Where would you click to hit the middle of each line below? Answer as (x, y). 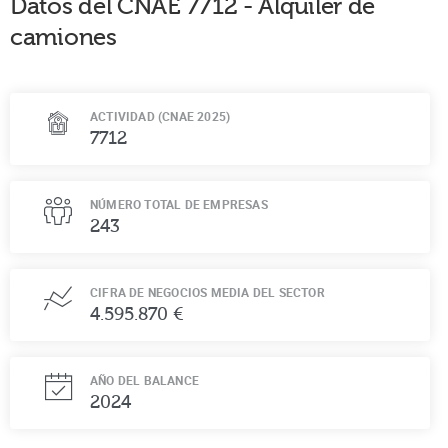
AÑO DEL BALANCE (144, 379)
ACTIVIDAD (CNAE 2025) (160, 115)
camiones (63, 37)
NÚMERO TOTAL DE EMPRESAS (179, 203)
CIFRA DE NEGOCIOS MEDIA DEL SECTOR (207, 291)
